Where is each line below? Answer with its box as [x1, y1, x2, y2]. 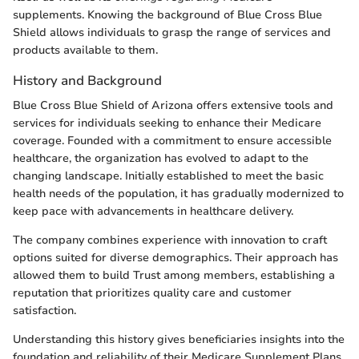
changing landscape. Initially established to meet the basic [13, 168, 324, 184]
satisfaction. [13, 303, 76, 319]
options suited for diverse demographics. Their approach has [13, 250, 338, 266]
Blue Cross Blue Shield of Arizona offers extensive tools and [13, 98, 333, 114]
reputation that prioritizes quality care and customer [13, 285, 292, 301]
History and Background [13, 71, 162, 90]
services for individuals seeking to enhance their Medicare [13, 115, 321, 131]
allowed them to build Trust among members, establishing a [13, 268, 335, 284]
